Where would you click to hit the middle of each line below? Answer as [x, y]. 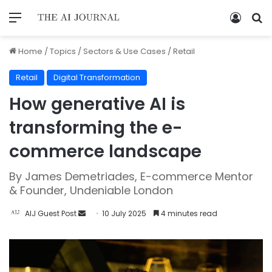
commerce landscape [105, 151]
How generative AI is [97, 104]
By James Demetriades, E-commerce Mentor [131, 176]
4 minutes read [188, 213]
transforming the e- [96, 127]
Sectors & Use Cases [124, 51]
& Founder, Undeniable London [91, 190]
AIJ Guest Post [51, 213]
